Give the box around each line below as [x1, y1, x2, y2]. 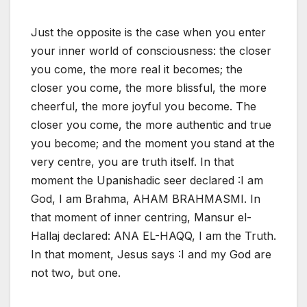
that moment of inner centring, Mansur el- [31, 210, 251, 225]
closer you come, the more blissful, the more [31, 81, 267, 95]
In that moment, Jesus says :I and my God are [31, 247, 271, 262]
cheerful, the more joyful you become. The [31, 99, 256, 114]
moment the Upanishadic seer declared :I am [31, 173, 263, 188]
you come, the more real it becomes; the [31, 62, 243, 77]
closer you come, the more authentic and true [31, 118, 271, 132]
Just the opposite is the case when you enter [31, 25, 266, 40]
